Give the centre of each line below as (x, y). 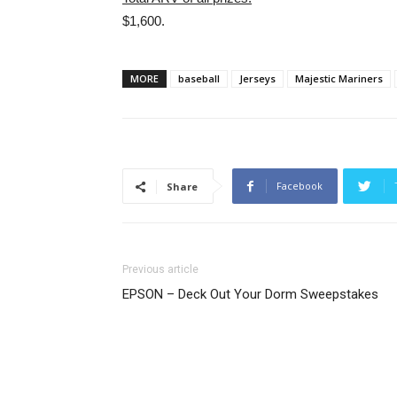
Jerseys (257, 78)
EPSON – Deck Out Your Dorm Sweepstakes (250, 294)
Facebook (300, 186)
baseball (199, 78)
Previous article (160, 269)
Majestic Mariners (339, 78)
